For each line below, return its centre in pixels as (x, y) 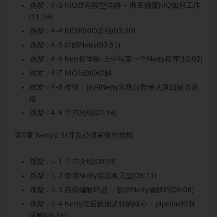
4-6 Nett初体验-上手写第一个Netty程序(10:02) (127, 59)
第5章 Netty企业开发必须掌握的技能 (74, 135)
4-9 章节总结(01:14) (84, 113)
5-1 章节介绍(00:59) (84, 162)
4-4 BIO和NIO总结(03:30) (93, 31)
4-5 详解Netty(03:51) (85, 45)
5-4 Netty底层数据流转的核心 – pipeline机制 (123, 204)
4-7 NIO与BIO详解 (81, 73)
